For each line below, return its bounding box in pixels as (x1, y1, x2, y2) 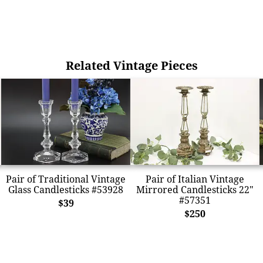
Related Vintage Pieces (65, 58, 198, 73)
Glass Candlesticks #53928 (8, 183, 123, 196)
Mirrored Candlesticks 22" (136, 183, 254, 196)
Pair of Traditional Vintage (6, 172, 126, 186)
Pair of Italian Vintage (146, 172, 244, 186)
